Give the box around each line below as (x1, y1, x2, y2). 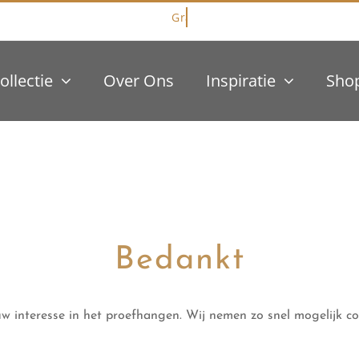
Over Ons (103, 70, 174, 91)
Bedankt (114, 244, 245, 276)
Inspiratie (205, 70, 276, 91)
